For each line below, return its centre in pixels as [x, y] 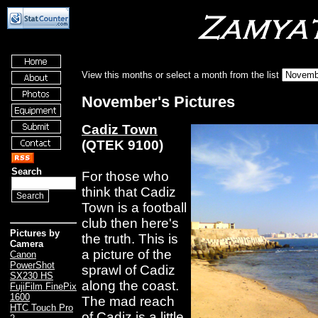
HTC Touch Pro [42, 308]
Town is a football [134, 208]
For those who [125, 177]
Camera [27, 244]
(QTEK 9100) [122, 146]
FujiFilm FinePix [43, 287]
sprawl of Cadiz [128, 270]
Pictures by [35, 234]
